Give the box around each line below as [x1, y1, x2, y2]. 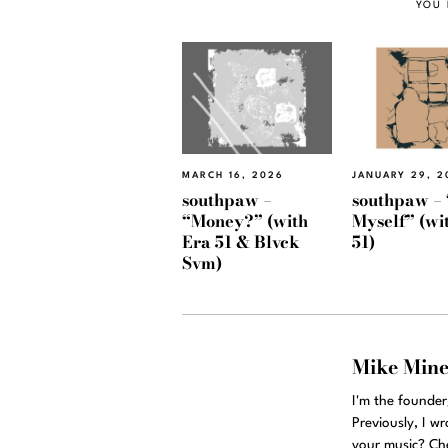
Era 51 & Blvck [182, 228, 300, 255]
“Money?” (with [182, 207, 308, 234]
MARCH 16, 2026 [182, 171, 284, 181]
